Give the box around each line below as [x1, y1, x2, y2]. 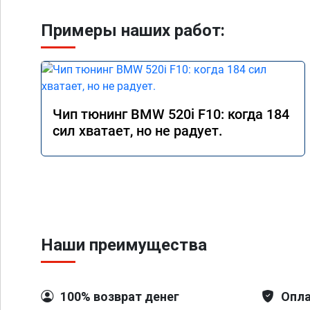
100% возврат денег [60, 289, 179, 304]
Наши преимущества [41, 235, 207, 255]
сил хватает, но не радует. [53, 122, 223, 139]
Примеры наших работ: [41, 21, 225, 40]
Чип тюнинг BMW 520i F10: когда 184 [53, 106, 289, 122]
